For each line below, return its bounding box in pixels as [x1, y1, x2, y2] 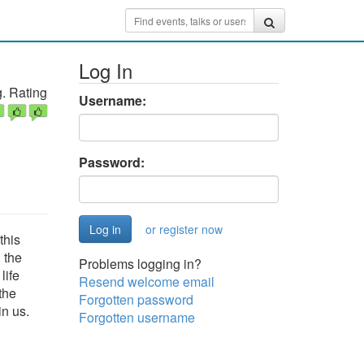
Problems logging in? [78, 254, 201, 273]
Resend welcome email [78, 272, 214, 291]
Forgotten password [78, 290, 193, 309]
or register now [145, 221, 223, 237]
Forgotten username [78, 308, 195, 327]
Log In [78, 56, 132, 84]
